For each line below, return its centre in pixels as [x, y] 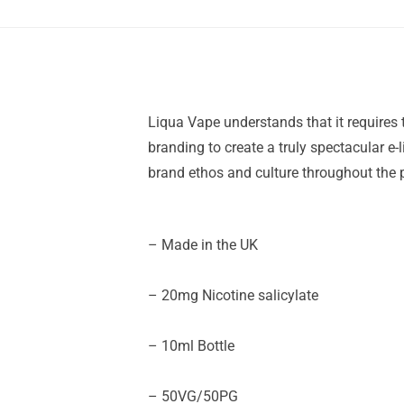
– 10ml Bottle [191, 346]
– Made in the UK [203, 245]
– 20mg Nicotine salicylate [233, 295]
